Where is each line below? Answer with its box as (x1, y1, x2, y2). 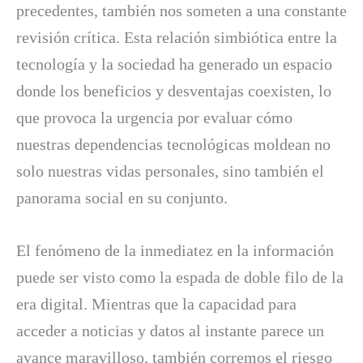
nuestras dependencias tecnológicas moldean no (16, 135, 331, 154)
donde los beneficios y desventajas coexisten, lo (16, 82, 331, 100)
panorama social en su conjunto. (16, 189, 228, 207)
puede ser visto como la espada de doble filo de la (16, 268, 344, 287)
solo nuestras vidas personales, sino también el (16, 162, 324, 181)
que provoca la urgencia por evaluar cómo (16, 109, 293, 127)
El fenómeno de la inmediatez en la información (16, 241, 334, 260)
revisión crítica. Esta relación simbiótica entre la (16, 28, 337, 47)
